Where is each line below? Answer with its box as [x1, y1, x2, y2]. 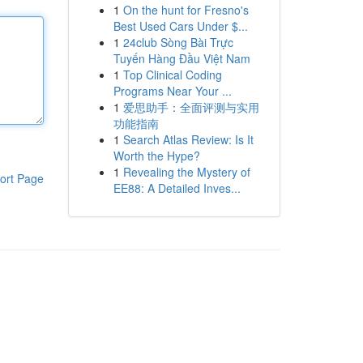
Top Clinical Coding [122, 66, 222, 83]
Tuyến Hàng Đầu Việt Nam [113, 50, 250, 66]
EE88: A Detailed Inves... [113, 180, 241, 196]
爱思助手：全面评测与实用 [122, 99, 259, 115]
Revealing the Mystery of [122, 164, 250, 180]
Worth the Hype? [113, 147, 200, 164]
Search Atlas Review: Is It [122, 131, 254, 147]
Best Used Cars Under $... [113, 18, 248, 34]
